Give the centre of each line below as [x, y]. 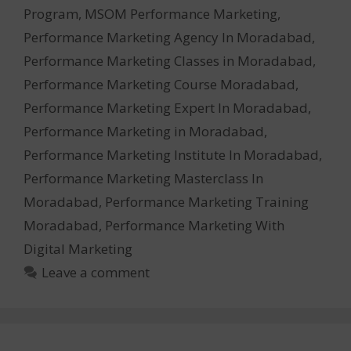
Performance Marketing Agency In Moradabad [168, 38]
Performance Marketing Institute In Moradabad [171, 155]
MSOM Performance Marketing [181, 14]
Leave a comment [96, 273]
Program [51, 14]
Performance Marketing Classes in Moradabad [168, 61]
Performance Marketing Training [207, 202]
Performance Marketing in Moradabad [144, 132]
